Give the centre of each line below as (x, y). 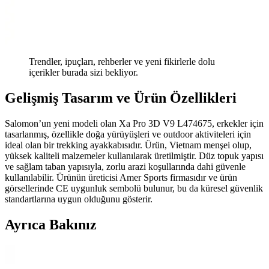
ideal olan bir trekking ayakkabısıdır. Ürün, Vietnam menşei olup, (128, 145)
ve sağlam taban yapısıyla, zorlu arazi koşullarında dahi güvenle (125, 167)
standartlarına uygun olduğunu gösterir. (79, 199)
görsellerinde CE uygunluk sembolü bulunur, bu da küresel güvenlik (134, 189)
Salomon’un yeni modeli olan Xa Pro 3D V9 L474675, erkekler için (134, 124)
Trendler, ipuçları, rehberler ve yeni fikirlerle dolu (122, 62)
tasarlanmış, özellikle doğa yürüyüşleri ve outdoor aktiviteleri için (128, 134)
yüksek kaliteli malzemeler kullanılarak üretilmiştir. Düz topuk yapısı (134, 156)
